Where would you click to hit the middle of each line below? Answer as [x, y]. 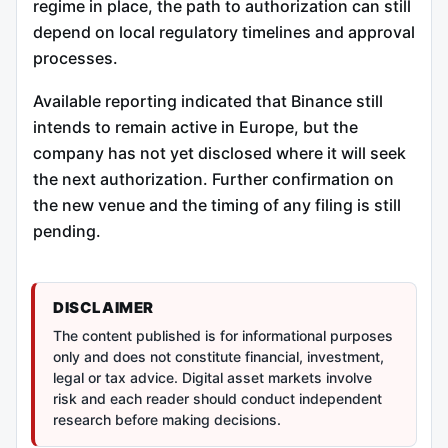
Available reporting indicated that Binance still [208, 101]
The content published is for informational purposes [223, 335]
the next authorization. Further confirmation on [213, 179]
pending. [67, 231]
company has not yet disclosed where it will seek [219, 153]
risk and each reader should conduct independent [217, 398]
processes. [75, 57]
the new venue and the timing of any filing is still [217, 205]
